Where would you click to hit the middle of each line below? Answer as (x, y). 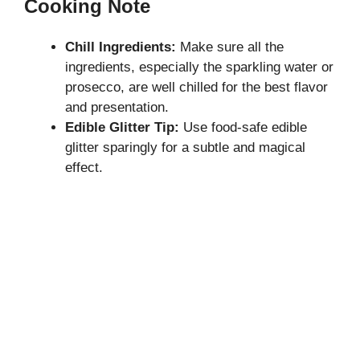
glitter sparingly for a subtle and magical (185, 147)
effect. (84, 167)
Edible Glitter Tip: (122, 127)
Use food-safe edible (243, 127)
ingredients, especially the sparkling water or (199, 67)
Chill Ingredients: (121, 47)
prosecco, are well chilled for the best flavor (196, 87)
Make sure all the (230, 47)
